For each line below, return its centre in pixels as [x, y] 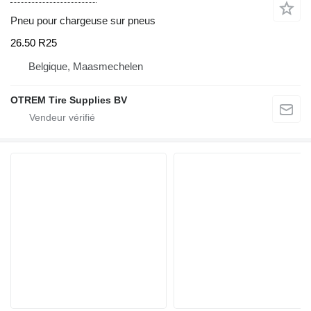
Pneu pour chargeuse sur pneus [83, 21]
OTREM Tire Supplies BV [69, 100]
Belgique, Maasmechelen [86, 66]
